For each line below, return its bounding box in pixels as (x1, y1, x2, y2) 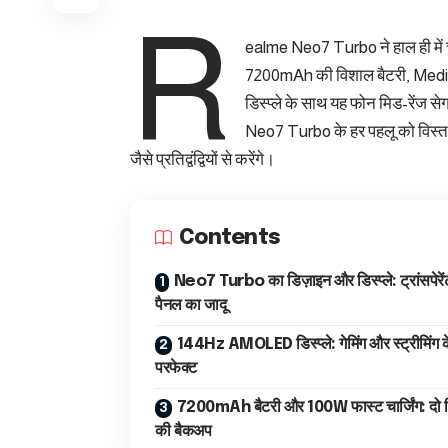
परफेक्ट (155, 359, 197, 377)
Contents (179, 226, 280, 249)
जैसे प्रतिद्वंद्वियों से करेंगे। (130, 150, 275, 170)
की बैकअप (155, 422, 211, 440)
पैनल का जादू (155, 296, 226, 314)
